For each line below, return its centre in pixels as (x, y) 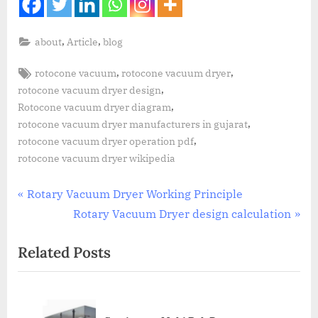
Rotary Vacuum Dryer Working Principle (135, 193)
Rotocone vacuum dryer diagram (94, 107)
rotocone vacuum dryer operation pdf (106, 141)
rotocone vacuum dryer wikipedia (97, 158)
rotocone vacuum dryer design (89, 90)
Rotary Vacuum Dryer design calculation (182, 213)
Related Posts (64, 253)
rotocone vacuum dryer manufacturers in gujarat (133, 124)
